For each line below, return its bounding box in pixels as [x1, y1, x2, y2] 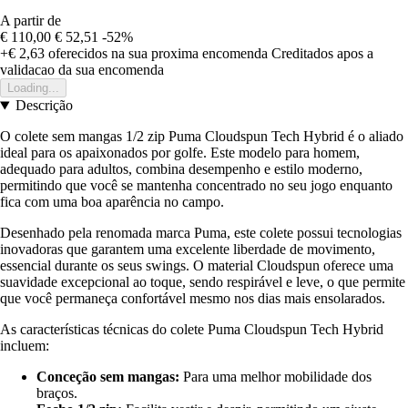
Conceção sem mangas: [36, 369, 179, 385]
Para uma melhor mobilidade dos [179, 369, 372, 385]
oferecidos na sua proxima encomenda [45, 46, 268, 62]
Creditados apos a [271, 46, 373, 62]
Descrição [15, 97, 73, 114]
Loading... [7, 81, 59, 96]
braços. [36, 385, 77, 402]
